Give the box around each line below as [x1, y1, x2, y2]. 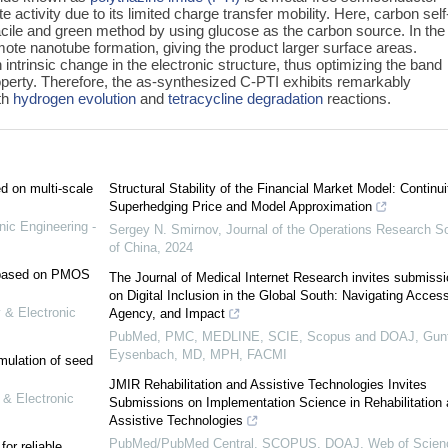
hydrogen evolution [13, 89, 137, 107]
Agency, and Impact [108, 306, 225, 322]
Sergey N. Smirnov [108, 222, 218, 238]
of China [108, 240, 157, 256]
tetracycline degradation [168, 89, 324, 107]
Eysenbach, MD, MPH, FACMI [108, 347, 287, 363]
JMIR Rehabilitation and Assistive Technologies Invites [108, 377, 427, 393]
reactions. [323, 89, 392, 107]
